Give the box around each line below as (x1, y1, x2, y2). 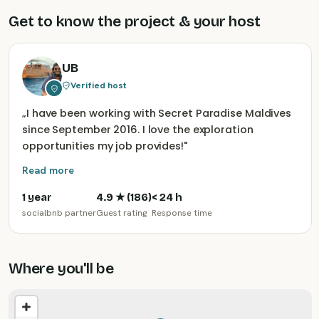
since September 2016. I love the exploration (22, 122, 253, 137)
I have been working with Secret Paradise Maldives (26, 106, 292, 120)
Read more (22, 163, 74, 177)
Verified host (70, 78, 126, 91)
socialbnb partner (22, 206, 96, 219)
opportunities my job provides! (22, 139, 184, 153)
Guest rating (96, 206, 147, 219)
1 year (22, 191, 52, 204)
